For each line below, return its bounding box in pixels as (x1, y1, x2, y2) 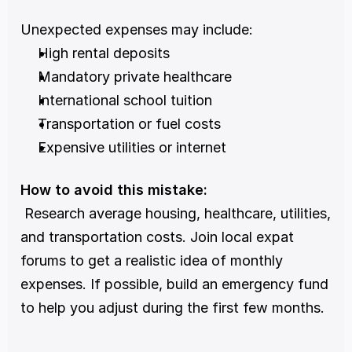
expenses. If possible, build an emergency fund (20, 276, 328, 293)
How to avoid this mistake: (20, 181, 207, 199)
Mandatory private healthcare (38, 68, 232, 86)
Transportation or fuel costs (38, 115, 221, 133)
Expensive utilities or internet (38, 139, 226, 156)
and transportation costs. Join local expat (20, 229, 294, 246)
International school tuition (38, 92, 212, 109)
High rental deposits (38, 45, 170, 62)
